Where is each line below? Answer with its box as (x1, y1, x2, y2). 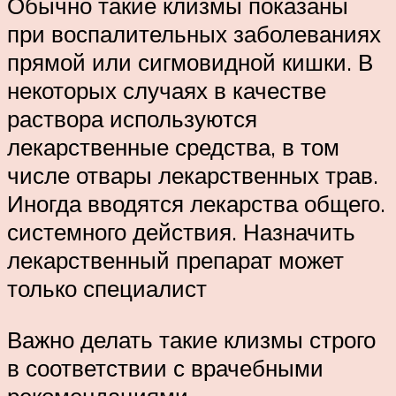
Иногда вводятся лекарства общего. (7, 188, 385, 217)
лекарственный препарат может (7, 245, 344, 274)
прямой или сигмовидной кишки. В (7, 47, 373, 76)
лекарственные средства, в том (7, 132, 339, 161)
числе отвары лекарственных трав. (7, 160, 378, 189)
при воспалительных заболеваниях (7, 19, 381, 48)
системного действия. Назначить (7, 217, 355, 246)
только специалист (7, 273, 207, 302)
